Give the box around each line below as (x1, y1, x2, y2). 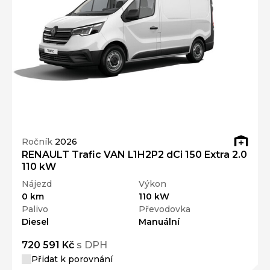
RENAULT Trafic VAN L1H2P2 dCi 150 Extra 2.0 (22, 149, 247, 161)
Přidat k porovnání (31, 254, 113, 265)
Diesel (22, 216, 49, 228)
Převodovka (139, 204, 190, 215)
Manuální (139, 216, 180, 228)
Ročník (22, 136, 55, 147)
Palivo (22, 204, 48, 215)
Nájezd (22, 178, 52, 190)
